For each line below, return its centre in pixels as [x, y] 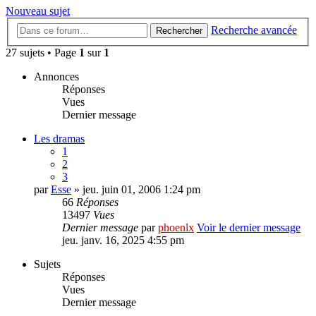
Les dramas [59, 139]
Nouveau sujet [38, 11]
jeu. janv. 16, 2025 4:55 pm [123, 240]
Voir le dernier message [249, 227]
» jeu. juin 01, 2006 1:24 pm [136, 189]
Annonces [56, 77]
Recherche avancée [254, 30]
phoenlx [176, 227]
